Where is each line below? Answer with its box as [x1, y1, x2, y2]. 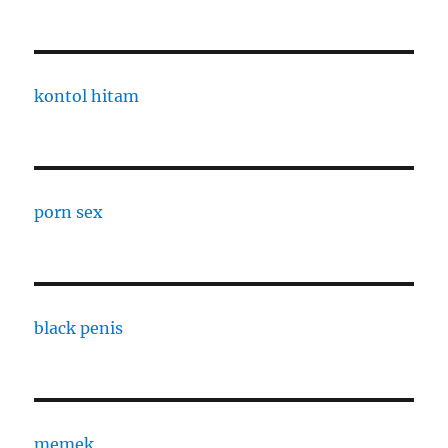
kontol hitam [34, 86, 140, 107]
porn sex [34, 202, 104, 223]
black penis [34, 318, 124, 339]
